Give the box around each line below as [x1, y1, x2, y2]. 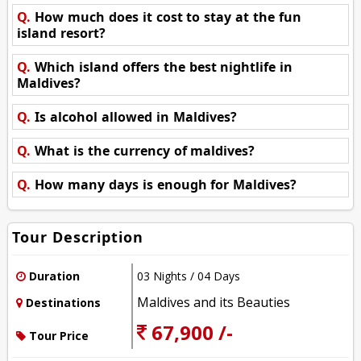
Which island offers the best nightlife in [35, 57, 293, 76]
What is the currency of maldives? [35, 141, 255, 160]
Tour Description [12, 226, 144, 247]
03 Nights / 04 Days [137, 268, 241, 284]
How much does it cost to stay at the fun [35, 7, 301, 26]
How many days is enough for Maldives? [35, 175, 297, 193]
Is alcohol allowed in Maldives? [35, 107, 237, 126]
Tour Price [26, 327, 89, 343]
